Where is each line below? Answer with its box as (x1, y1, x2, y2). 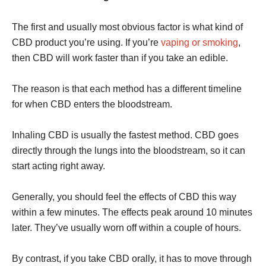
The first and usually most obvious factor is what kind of (12, 22, 243, 32)
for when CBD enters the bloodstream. (12, 99, 172, 109)
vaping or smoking (161, 37, 238, 47)
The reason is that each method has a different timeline (12, 84, 242, 94)
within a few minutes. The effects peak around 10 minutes (12, 207, 252, 217)
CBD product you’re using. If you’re (12, 37, 161, 47)
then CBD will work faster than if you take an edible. (12, 53, 228, 63)
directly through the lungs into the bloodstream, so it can (12, 145, 245, 156)
